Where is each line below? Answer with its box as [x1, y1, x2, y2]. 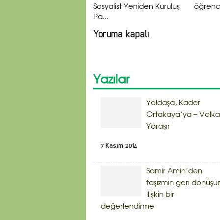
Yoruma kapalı [93, 27, 150, 40]
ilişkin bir [146, 191, 174, 198]
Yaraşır [146, 123, 170, 130]
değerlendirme [101, 203, 154, 210]
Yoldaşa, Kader [146, 99, 200, 107]
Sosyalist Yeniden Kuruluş [93, 3, 180, 10]
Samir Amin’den [146, 167, 202, 175]
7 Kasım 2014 [101, 141, 137, 150]
